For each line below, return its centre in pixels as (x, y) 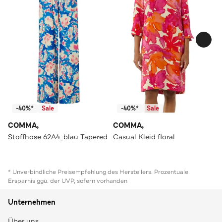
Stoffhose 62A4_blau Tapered (58, 137)
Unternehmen (32, 202)
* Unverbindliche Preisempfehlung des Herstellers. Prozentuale (98, 172)
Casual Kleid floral (144, 137)
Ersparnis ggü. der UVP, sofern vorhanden (68, 181)
